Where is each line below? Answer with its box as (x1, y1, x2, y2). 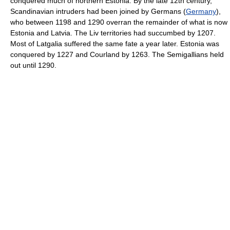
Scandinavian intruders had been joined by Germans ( (10, 7, 186, 15)
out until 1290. (10, 61, 56, 69)
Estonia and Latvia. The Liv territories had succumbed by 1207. (10, 29, 216, 37)
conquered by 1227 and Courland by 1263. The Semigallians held (10, 50, 224, 59)
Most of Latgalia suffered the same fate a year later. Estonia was (10, 40, 219, 48)
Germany (186, 7, 216, 15)
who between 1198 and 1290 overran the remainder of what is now (10, 18, 227, 26)
